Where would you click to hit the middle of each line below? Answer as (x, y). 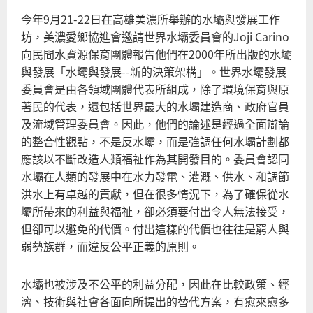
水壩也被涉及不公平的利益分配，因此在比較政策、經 (155, 284)
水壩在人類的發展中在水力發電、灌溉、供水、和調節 (155, 176)
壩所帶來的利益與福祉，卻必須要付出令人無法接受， (155, 211)
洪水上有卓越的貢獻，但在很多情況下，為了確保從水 (155, 193)
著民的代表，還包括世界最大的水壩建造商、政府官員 (155, 106)
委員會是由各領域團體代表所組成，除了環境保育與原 (155, 88)
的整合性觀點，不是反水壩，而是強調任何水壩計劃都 (155, 141)
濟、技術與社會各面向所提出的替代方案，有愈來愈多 (155, 301)
